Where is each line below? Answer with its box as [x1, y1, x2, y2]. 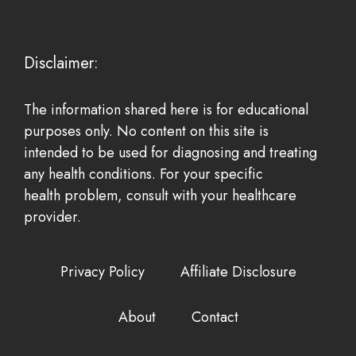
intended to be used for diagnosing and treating [24, 141, 317, 163]
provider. [24, 206, 81, 227]
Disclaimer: [24, 51, 99, 75]
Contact [191, 306, 238, 327]
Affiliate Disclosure [180, 261, 296, 282]
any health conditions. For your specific [24, 163, 263, 184]
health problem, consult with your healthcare [24, 184, 296, 206]
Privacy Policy [60, 261, 145, 282]
